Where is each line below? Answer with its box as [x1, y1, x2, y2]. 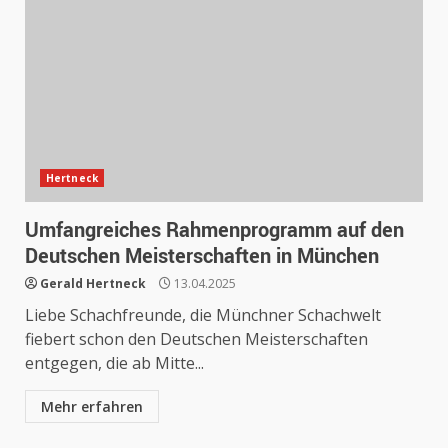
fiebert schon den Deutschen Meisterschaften [25, 328, 368, 350]
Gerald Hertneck [40, 275, 146, 292]
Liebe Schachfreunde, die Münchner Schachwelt [25, 304, 381, 326]
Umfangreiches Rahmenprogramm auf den [25, 216, 404, 243]
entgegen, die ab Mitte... [25, 352, 204, 374]
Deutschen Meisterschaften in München [25, 242, 379, 269]
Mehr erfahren [41, 397, 143, 416]
